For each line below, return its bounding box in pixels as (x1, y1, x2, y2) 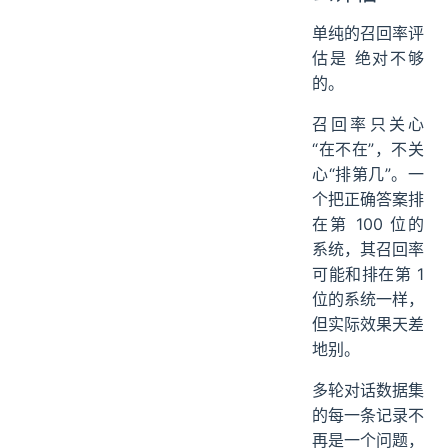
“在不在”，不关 (312, 205, 424, 226)
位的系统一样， (312, 355, 424, 376)
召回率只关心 (312, 180, 424, 201)
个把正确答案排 (312, 255, 424, 276)
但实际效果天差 (312, 380, 424, 401)
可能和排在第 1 (312, 330, 424, 351)
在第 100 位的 (312, 280, 424, 301)
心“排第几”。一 (312, 230, 424, 251)
